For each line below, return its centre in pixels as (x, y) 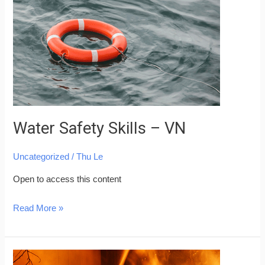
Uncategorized (41, 156)
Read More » (38, 209)
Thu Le (90, 156)
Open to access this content (67, 180)
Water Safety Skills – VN (100, 129)
